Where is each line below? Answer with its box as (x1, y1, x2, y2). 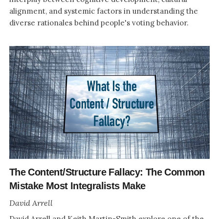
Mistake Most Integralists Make (9, 180, 146, 191)
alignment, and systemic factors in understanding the (9, 6, 198, 16)
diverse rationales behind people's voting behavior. (9, 18, 189, 28)
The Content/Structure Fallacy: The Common (9, 166, 205, 177)
